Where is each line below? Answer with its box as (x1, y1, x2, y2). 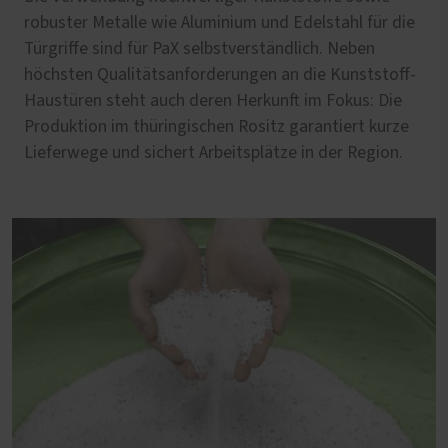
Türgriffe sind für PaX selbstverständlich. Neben (24, 40, 375, 59)
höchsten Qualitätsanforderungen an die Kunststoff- (24, 66, 416, 85)
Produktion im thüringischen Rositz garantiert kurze (24, 118, 409, 137)
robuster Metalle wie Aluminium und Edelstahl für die (24, 14, 415, 33)
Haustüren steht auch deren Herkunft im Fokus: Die (24, 92, 402, 111)
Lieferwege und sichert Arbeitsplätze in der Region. (24, 144, 403, 163)
